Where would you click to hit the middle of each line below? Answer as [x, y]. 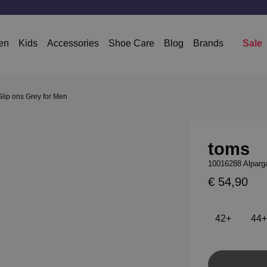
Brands [208, 44]
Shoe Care [131, 44]
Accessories [73, 44]
